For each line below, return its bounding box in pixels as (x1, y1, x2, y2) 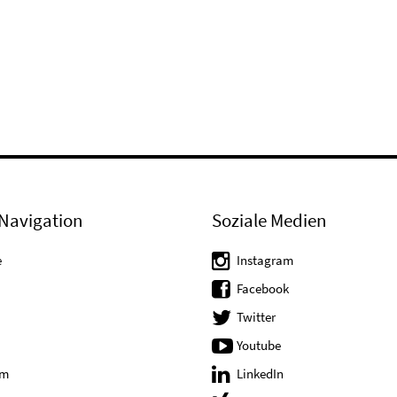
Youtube (237, 337, 281, 354)
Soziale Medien (212, 208, 326, 233)
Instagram (237, 252, 293, 269)
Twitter (237, 308, 276, 326)
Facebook (237, 280, 289, 298)
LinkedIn (237, 365, 284, 383)
